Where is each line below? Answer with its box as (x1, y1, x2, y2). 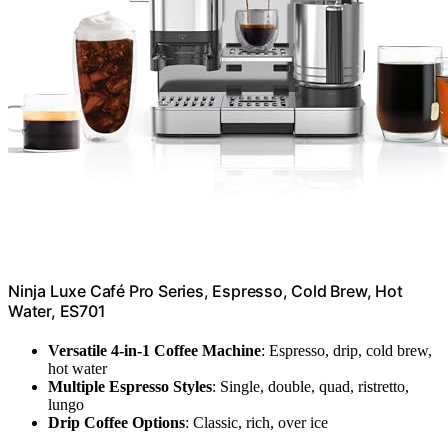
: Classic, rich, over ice (185, 413, 328, 431)
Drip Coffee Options (48, 413, 185, 431)
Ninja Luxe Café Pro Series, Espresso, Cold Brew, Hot (8, 280, 403, 301)
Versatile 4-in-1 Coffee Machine (48, 341, 261, 359)
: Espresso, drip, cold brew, (261, 341, 432, 359)
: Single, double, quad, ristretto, (212, 377, 409, 395)
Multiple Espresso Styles (48, 377, 212, 395)
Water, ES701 (8, 300, 106, 321)
